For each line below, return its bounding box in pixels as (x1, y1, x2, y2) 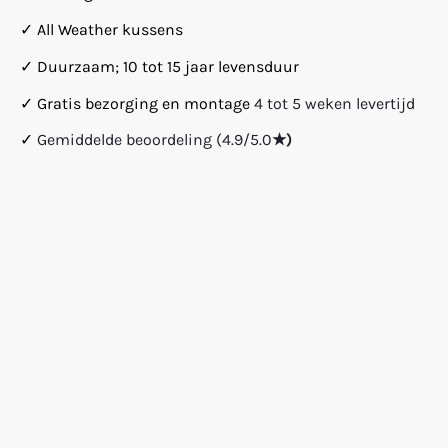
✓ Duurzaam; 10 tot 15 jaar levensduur (20, 56, 299, 76)
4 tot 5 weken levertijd (254, 93, 415, 113)
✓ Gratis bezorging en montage (20, 93, 254, 113)
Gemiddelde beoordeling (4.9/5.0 (37, 130, 272, 150)
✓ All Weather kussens (20, 20, 183, 40)
